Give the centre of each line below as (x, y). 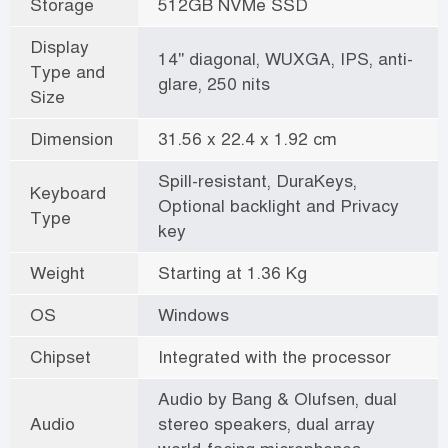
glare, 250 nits (214, 83)
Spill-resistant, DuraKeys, (257, 180)
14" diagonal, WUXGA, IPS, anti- (285, 58)
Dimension (71, 138)
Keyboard (68, 192)
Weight (57, 272)
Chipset (60, 356)
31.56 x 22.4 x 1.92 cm (247, 138)
